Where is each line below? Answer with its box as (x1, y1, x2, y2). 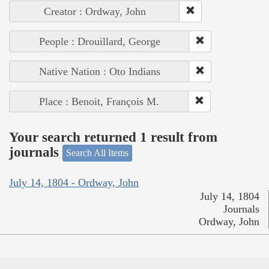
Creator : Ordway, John (43, 5, 146, 18)
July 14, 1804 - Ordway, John (9, 176, 139, 189)
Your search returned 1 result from (9, 129, 217, 145)
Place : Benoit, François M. (39, 95, 159, 108)
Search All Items (66, 148, 128, 159)
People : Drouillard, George (38, 35, 160, 48)
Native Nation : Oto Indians (38, 65, 160, 78)
